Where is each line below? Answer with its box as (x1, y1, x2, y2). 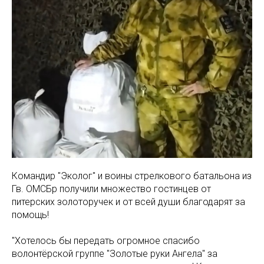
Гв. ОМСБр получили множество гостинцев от (12, 183, 211, 195)
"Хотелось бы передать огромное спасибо (12, 235, 200, 247)
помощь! (12, 209, 49, 221)
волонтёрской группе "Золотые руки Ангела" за (12, 248, 217, 260)
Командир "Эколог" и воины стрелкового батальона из (12, 170, 252, 182)
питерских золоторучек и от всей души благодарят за (12, 196, 245, 208)
